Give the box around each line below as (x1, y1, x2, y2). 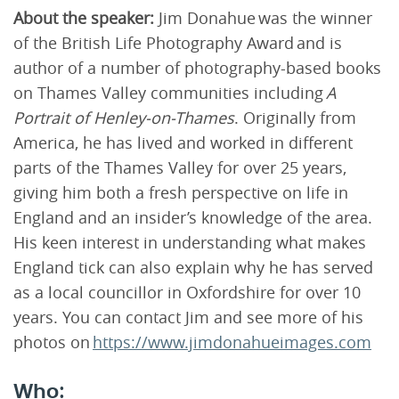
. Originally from (234, 107, 356, 128)
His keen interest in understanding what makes (13, 232, 366, 253)
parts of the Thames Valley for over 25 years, (13, 157, 346, 178)
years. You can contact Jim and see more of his (13, 306, 363, 328)
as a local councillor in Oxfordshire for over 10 (13, 281, 361, 303)
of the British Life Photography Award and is (13, 32, 342, 53)
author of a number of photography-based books (13, 57, 381, 78)
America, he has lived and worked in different (13, 132, 353, 153)
